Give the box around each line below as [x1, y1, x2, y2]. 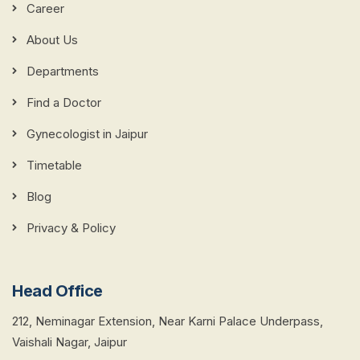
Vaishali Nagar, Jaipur [12, 334, 127, 350]
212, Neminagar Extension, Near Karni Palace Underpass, [12, 313, 323, 329]
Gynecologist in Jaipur [27, 126, 148, 142]
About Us [27, 32, 78, 48]
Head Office [12, 281, 103, 301]
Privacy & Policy [27, 220, 116, 236]
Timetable [27, 157, 82, 174]
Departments [27, 63, 99, 80]
